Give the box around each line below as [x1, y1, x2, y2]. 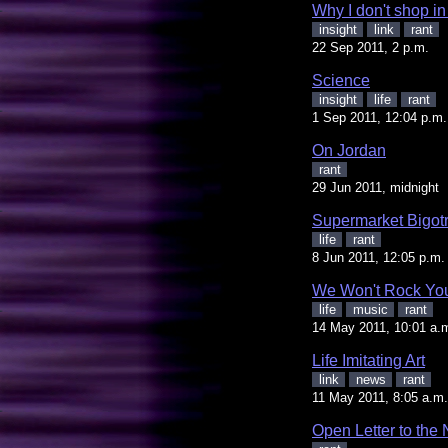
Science [312, 71, 370, 89]
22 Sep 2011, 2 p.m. [312, 39, 429, 55]
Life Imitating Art [312, 351, 425, 369]
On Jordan [312, 141, 386, 159]
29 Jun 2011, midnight [312, 179, 439, 195]
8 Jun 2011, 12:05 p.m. [312, 249, 445, 265]
